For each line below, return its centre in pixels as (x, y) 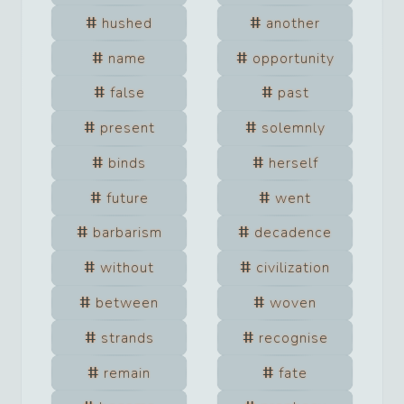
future (127, 198)
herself (293, 163)
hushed (127, 23)
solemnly (293, 129)
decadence (293, 233)
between (127, 303)
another (293, 23)
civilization (293, 268)
